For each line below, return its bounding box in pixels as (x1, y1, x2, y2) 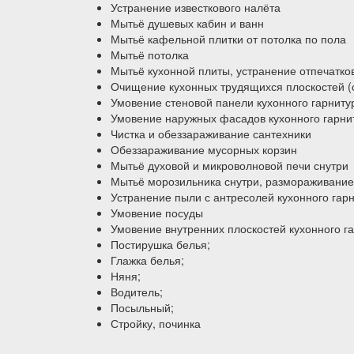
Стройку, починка (111, 314, 201, 331)
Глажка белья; (111, 251, 184, 268)
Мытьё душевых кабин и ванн (111, 14, 264, 31)
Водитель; (111, 283, 163, 299)
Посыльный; (111, 299, 174, 315)
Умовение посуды (111, 204, 203, 220)
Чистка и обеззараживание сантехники (111, 125, 311, 141)
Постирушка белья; (111, 235, 210, 252)
